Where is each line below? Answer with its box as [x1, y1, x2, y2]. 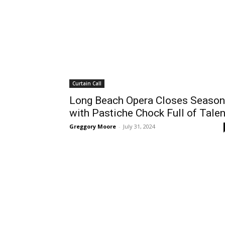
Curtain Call [72, 80, 101, 87]
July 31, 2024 [123, 123, 155, 130]
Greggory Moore [69, 123, 116, 130]
